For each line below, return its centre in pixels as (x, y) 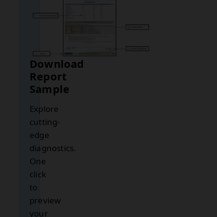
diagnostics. (53, 148)
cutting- (45, 122)
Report (48, 76)
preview (45, 200)
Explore (44, 109)
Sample (50, 89)
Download (57, 63)
